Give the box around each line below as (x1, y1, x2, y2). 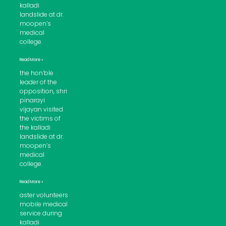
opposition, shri (19, 87, 67, 96)
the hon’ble (19, 69, 53, 78)
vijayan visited (19, 105, 63, 114)
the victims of (19, 114, 61, 123)
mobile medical (19, 200, 68, 209)
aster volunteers (19, 191, 68, 200)
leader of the (19, 78, 57, 87)
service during (19, 209, 62, 218)
